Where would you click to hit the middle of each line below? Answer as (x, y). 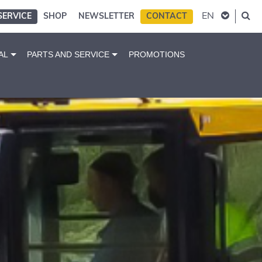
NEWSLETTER (106, 17)
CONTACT (167, 17)
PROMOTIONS (156, 55)
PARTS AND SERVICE (68, 55)
